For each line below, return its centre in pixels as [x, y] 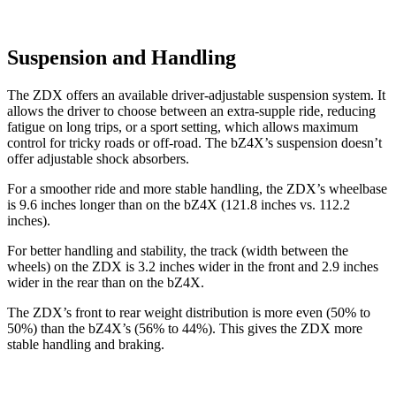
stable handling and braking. [86, 344]
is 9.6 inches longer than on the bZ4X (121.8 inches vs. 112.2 [179, 204]
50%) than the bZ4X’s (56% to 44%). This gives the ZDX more [185, 328]
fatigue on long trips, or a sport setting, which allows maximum [183, 126]
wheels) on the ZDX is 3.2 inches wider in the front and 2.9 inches [193, 266]
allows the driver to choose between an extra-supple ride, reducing [191, 110]
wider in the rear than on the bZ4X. [106, 282]
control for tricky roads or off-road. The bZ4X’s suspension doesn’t [194, 142]
